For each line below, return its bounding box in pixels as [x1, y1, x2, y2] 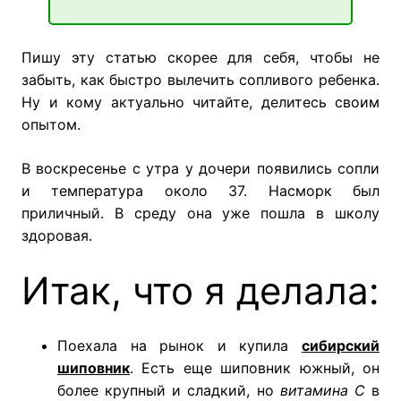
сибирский [302, 337, 380, 355]
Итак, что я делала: [21, 268, 380, 314]
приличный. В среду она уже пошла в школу [21, 204, 380, 223]
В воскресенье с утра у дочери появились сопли [21, 159, 380, 178]
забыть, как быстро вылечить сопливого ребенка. [21, 71, 380, 90]
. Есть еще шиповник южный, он [130, 359, 380, 378]
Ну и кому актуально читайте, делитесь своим [21, 93, 380, 112]
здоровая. [21, 226, 92, 245]
